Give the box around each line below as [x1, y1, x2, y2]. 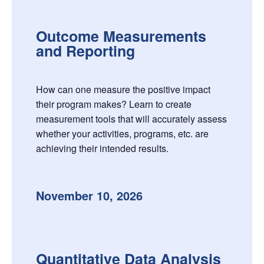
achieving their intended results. [35, 141, 169, 156]
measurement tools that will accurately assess [35, 112, 227, 126]
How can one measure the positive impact [35, 82, 210, 97]
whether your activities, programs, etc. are [35, 127, 209, 141]
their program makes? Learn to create [35, 97, 192, 111]
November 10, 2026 [35, 187, 143, 204]
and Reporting [35, 40, 135, 62]
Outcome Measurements [35, 25, 206, 47]
